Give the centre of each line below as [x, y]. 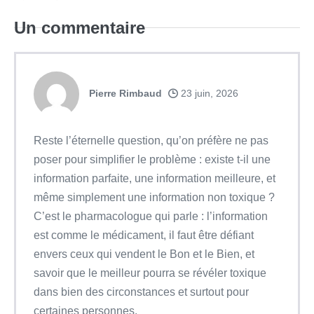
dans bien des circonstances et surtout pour [141, 292]
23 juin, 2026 [208, 93]
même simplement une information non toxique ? [154, 197]
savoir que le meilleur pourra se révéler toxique [150, 273]
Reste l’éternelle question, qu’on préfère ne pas [151, 140]
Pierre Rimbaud [125, 93]
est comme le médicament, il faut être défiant [144, 235]
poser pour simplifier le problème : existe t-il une [152, 159]
